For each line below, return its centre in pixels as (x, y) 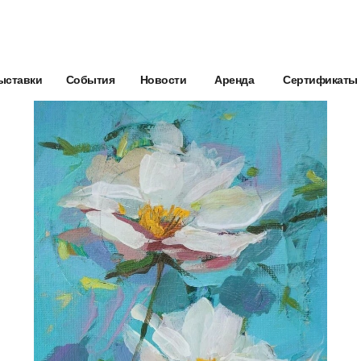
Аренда (234, 79)
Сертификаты (320, 79)
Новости (163, 79)
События (90, 79)
